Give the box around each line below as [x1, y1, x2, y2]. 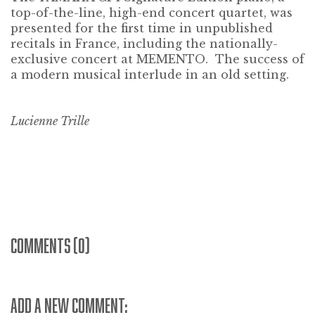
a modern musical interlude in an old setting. [11, 67, 289, 82]
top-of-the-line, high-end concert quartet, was [11, 6, 292, 20]
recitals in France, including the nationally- [11, 37, 278, 51]
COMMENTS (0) [11, 234, 90, 257]
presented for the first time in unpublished [11, 21, 273, 36]
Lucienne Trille [11, 114, 89, 129]
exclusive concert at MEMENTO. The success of [11, 52, 304, 67]
